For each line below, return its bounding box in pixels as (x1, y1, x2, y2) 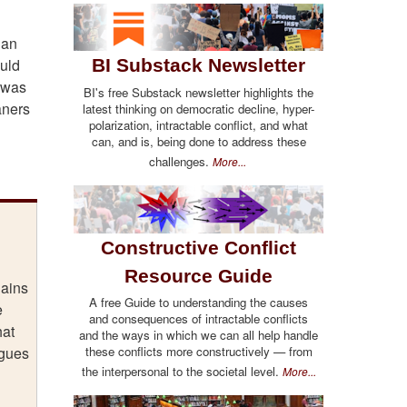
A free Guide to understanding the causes (89, 293, 308, 312)
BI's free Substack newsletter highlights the (84, 83, 313, 101)
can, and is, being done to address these (91, 132, 306, 150)
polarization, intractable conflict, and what (89, 115, 308, 134)
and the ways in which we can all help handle (79, 326, 318, 344)
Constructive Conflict (101, 236, 296, 258)
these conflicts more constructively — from (84, 342, 313, 361)
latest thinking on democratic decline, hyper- (83, 99, 314, 117)
